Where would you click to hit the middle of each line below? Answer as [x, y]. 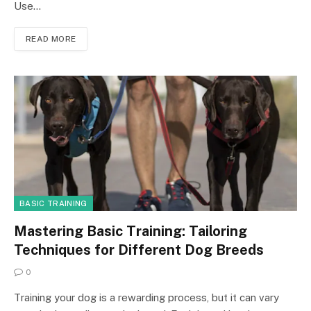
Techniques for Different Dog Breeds [139, 250]
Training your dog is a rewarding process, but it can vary [146, 297]
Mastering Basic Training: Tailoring [131, 231]
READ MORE [51, 39]
